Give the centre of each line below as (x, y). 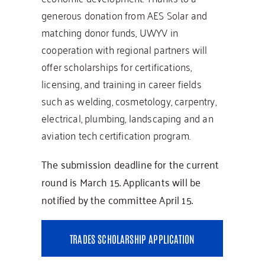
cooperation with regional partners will (125, 49)
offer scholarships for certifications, (117, 66)
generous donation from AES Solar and (125, 15)
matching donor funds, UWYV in (110, 32)
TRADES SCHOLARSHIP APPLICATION (132, 239)
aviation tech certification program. (116, 135)
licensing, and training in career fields (122, 83)
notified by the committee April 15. (117, 200)
